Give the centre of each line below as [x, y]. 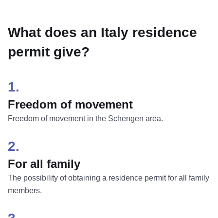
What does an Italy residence [102, 32]
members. [25, 191]
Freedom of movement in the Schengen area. [85, 118]
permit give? [49, 52]
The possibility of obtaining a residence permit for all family [109, 178]
